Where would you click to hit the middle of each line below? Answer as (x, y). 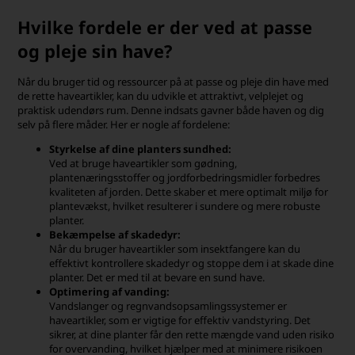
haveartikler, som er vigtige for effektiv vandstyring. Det (180, 320)
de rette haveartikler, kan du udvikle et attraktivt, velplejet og (161, 96)
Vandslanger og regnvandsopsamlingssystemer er (168, 306)
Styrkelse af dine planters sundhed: (141, 149)
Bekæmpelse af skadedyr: (115, 235)
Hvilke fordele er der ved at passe (165, 27)
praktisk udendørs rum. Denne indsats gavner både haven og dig (171, 110)
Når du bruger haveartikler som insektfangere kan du (175, 249)
